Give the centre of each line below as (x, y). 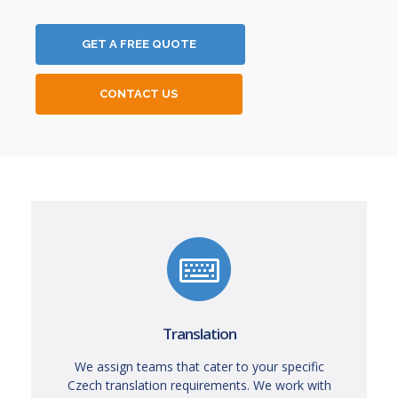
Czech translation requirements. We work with (199, 385)
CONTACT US (139, 94)
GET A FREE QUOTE (139, 44)
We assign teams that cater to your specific (199, 366)
